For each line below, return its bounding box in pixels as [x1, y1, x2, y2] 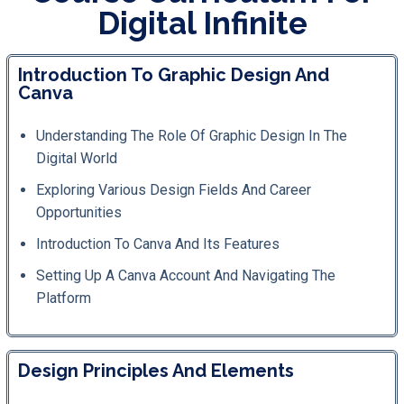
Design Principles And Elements [18, 359, 294, 381]
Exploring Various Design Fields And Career [36, 180, 311, 198]
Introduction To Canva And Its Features [36, 234, 280, 252]
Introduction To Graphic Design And [18, 63, 329, 86]
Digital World [36, 149, 117, 167]
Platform [36, 289, 91, 307]
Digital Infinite [96, 4, 308, 41]
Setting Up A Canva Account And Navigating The [36, 266, 335, 284]
